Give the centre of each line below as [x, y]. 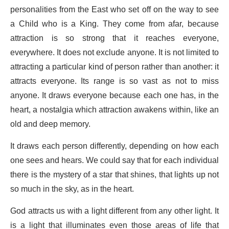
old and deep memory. [50, 124]
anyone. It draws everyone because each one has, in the [114, 96]
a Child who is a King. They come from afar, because [114, 24]
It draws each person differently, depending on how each [114, 146]
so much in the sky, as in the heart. [72, 189]
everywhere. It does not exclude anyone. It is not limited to [114, 53]
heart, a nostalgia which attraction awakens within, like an [114, 110]
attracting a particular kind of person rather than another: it [114, 67]
